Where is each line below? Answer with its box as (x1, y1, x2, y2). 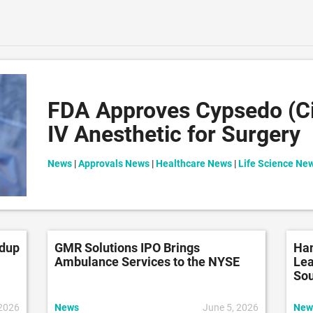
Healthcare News (156, 158, 233, 170)
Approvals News (78, 158, 150, 170)
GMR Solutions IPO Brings (54, 240, 201, 256)
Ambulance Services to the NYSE (54, 254, 240, 270)
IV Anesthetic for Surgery (48, 121, 301, 148)
